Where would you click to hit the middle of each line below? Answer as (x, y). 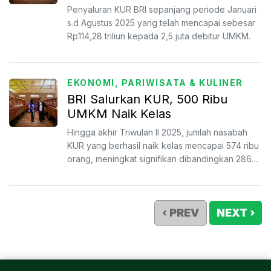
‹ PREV (181, 213)
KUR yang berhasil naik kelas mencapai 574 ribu (163, 145)
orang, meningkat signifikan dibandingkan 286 (159, 159)
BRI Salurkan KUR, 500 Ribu (147, 99)
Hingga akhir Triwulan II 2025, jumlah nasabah (157, 132)
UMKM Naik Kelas (119, 114)
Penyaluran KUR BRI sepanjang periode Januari (162, 9)
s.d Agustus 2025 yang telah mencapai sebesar (161, 23)
